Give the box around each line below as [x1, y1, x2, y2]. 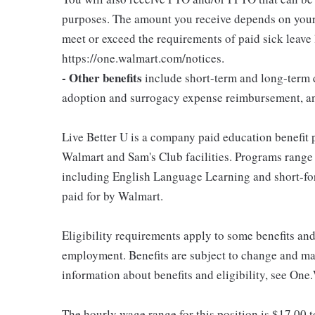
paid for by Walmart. [62, 187, 163, 204]
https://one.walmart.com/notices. [62, 49, 224, 66]
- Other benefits [62, 68, 142, 86]
